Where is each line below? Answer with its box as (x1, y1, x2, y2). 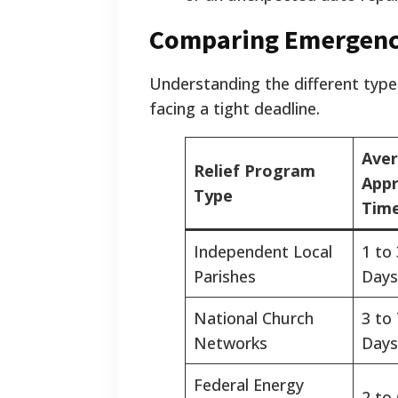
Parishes (194, 266, 256, 288)
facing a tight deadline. (149, 98, 320, 120)
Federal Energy (194, 374, 304, 396)
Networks (194, 332, 267, 354)
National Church (194, 307, 314, 330)
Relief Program (194, 160, 315, 182)
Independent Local (194, 241, 332, 263)
